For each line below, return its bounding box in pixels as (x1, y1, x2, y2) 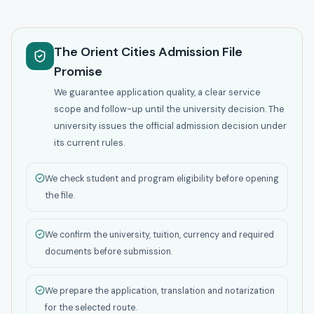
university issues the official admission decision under (54, 120, 287, 132)
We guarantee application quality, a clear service (54, 86, 261, 99)
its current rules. (54, 137, 125, 149)
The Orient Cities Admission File (54, 43, 243, 61)
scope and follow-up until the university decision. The (54, 103, 285, 116)
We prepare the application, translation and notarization (45, 285, 275, 297)
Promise (54, 63, 102, 81)
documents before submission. (45, 246, 172, 258)
